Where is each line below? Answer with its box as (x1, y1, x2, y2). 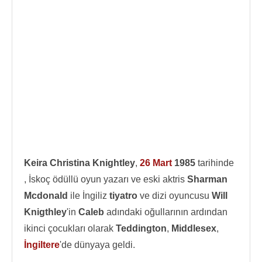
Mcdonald (24, 191, 68, 201)
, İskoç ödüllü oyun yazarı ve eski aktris (24, 174, 187, 184)
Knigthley (24, 207, 67, 217)
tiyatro (109, 191, 137, 201)
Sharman (187, 174, 227, 184)
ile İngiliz (68, 191, 109, 201)
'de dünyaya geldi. (60, 240, 135, 250)
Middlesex (171, 223, 216, 233)
